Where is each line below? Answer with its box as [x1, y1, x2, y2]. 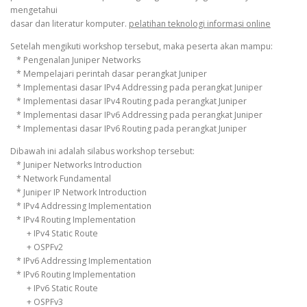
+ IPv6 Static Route [10, 282, 98, 295]
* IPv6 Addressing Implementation [10, 255, 151, 267]
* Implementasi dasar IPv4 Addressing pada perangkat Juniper [10, 82, 262, 93]
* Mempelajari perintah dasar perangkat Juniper [10, 68, 207, 79]
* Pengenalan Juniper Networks [10, 54, 140, 66]
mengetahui [10, 3, 58, 16]
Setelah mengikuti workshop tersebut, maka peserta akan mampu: [10, 40, 273, 52]
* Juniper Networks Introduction [10, 159, 142, 171]
